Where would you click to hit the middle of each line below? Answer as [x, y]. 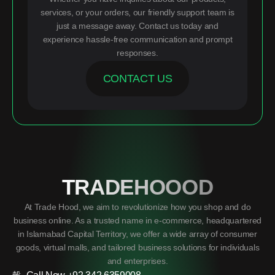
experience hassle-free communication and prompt [137, 40]
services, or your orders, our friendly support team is [137, 13]
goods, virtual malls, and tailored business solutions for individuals [137, 248]
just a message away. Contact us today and [137, 26]
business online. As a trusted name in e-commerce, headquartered [137, 221]
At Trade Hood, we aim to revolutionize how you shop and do [137, 207]
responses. [137, 53]
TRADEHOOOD [137, 187]
